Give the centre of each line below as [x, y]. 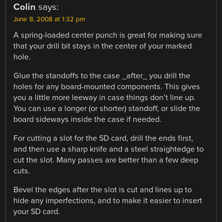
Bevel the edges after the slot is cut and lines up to [103, 190]
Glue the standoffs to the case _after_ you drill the [102, 76]
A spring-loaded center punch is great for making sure [108, 35]
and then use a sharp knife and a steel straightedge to [109, 149]
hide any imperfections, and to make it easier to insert [108, 201]
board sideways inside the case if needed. [88, 120]
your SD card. [37, 212]
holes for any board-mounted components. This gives [107, 87]
